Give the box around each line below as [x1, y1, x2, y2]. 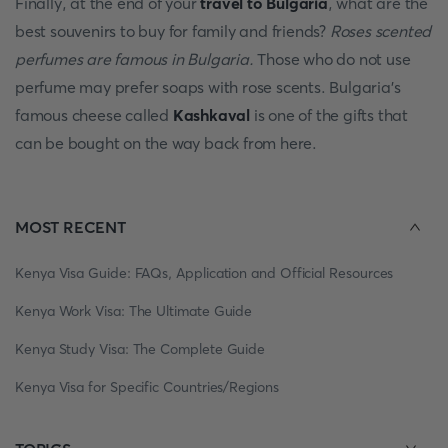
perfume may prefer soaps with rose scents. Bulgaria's [15, 77, 401, 97]
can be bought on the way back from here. [15, 133, 317, 153]
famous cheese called [15, 105, 173, 125]
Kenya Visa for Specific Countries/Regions [15, 378, 279, 396]
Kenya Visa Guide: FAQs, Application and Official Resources [15, 264, 394, 282]
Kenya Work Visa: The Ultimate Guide [15, 302, 253, 320]
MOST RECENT [15, 217, 126, 237]
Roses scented [329, 21, 432, 41]
